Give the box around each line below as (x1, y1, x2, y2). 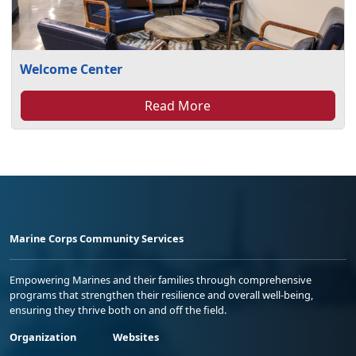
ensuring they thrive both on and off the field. (10, 303, 226, 318)
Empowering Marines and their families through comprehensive (10, 273, 311, 288)
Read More (145, 97, 211, 115)
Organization (10, 330, 76, 345)
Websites (113, 330, 159, 345)
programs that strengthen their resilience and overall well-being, (10, 288, 313, 303)
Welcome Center (20, 60, 123, 79)
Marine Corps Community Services (10, 231, 184, 246)
